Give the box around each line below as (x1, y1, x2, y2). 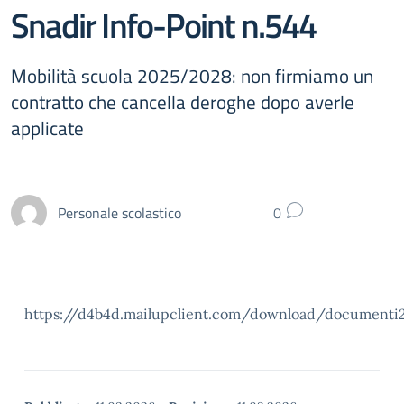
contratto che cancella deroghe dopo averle (11, 87, 354, 116)
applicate (11, 114, 84, 142)
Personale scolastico (58, 201, 181, 224)
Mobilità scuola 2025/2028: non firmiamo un (11, 61, 373, 90)
